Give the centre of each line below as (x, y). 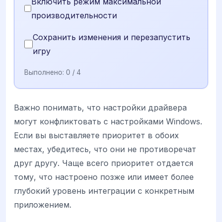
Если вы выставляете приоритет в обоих (96, 135)
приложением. (43, 204)
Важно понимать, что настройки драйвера (100, 107)
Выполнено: (45, 72)
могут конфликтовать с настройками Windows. (108, 121)
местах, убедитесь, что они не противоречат (105, 149)
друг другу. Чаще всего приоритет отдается (104, 163)
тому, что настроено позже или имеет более (104, 177)
